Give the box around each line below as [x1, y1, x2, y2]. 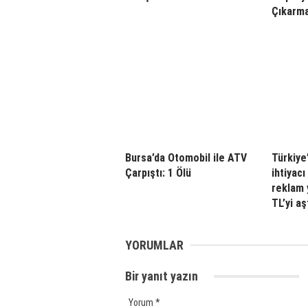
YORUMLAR [125, 237, 184, 252]
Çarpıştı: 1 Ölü [125, 166, 191, 179]
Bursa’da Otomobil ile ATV [125, 151, 247, 164]
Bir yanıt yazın [125, 268, 201, 283]
